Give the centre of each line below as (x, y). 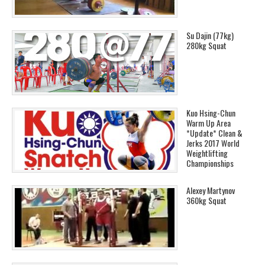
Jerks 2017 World (213, 143)
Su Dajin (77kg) (210, 35)
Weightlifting (207, 153)
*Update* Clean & (214, 133)
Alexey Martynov (211, 190)
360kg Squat (206, 201)
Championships (210, 163)
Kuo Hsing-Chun (211, 113)
